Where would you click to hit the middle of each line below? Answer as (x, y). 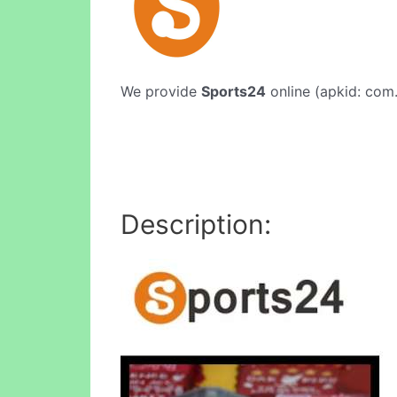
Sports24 (234, 91)
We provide (161, 91)
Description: (196, 224)
